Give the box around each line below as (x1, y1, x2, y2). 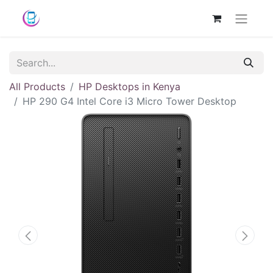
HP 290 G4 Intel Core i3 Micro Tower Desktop (23, 94, 236, 107)
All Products (9, 80, 65, 93)
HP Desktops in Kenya (79, 80, 180, 93)
